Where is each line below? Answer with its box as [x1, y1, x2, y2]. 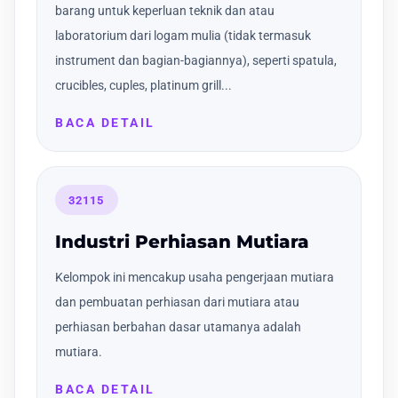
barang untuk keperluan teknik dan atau [55, 4, 275, 19]
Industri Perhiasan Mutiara [55, 230, 309, 252]
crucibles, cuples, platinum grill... [55, 78, 232, 93]
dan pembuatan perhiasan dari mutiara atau [55, 294, 299, 309]
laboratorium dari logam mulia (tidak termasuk [55, 28, 311, 44]
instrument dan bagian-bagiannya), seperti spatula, [55, 53, 337, 68]
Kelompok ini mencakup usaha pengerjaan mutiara [55, 269, 334, 284]
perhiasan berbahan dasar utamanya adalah [55, 319, 301, 334]
